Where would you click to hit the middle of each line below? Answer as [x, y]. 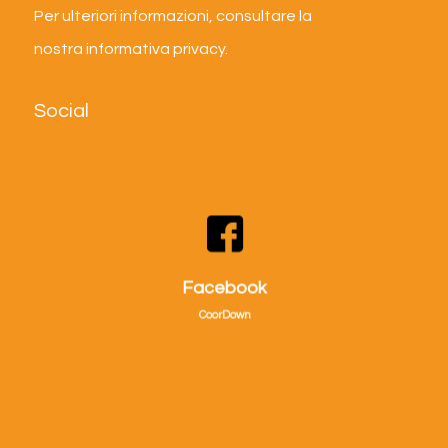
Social [61, 110]
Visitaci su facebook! [225, 271]
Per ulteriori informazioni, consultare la [172, 16]
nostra [59, 49]
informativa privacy [155, 49]
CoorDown [224, 315]
